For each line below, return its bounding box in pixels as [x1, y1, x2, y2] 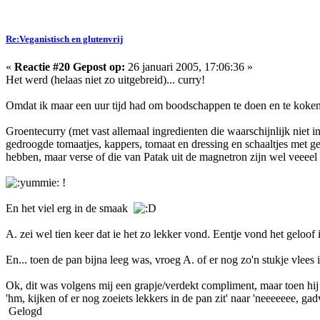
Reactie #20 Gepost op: [14, 61, 125, 74]
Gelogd [6, 305, 42, 318]
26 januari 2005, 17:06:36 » [125, 61, 253, 74]
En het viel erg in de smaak [6, 202, 134, 215]
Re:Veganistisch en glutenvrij [6, 34, 123, 45]
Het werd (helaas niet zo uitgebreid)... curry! [6, 74, 205, 86]
